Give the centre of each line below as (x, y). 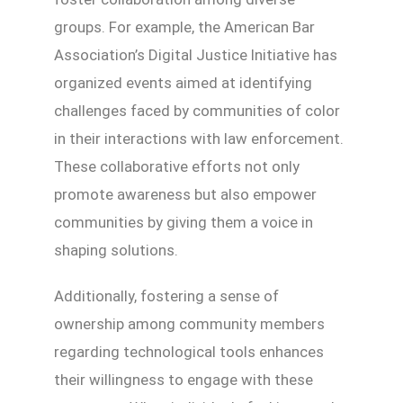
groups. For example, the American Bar (184, 27)
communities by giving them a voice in (184, 222)
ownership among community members (189, 323)
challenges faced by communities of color (197, 110)
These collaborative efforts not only (177, 166)
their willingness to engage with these (184, 379)
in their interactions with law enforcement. (199, 138)
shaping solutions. (116, 250)
